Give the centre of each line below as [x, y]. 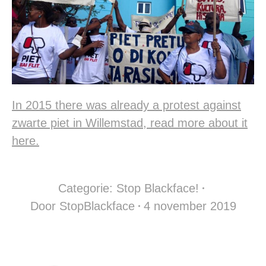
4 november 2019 [190, 206]
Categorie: [87, 189]
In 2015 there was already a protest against [126, 105]
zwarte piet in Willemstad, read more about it [130, 123]
